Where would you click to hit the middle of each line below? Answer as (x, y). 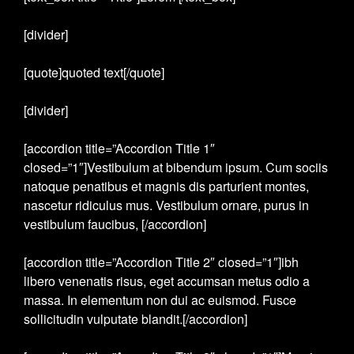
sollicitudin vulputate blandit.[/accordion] (136, 319)
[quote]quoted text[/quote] (94, 72)
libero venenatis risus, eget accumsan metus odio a (167, 281)
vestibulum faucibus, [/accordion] (115, 224)
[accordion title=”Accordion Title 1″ (119, 148)
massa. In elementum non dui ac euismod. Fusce (160, 300)
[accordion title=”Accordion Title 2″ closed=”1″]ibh (161, 262)
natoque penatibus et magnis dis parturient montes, (166, 186)
